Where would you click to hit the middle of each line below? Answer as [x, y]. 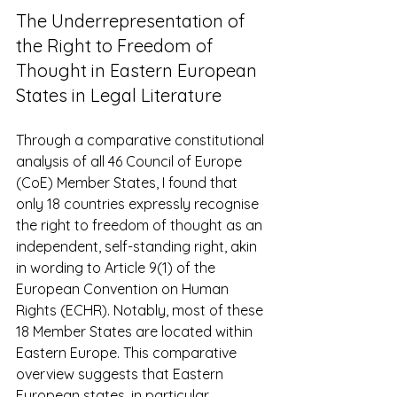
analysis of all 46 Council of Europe [131, 162]
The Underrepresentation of [132, 21]
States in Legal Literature [121, 96]
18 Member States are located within [136, 332]
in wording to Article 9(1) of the [117, 268]
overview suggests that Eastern [121, 374]
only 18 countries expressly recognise [139, 204]
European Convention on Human [124, 289]
